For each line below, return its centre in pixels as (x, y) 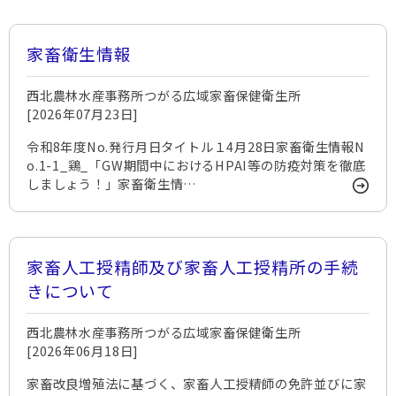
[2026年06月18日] (83, 350)
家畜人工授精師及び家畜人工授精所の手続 (193, 267)
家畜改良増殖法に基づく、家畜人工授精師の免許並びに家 (197, 383)
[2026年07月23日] (83, 114)
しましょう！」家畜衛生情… (112, 183)
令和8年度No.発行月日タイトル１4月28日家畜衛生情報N (196, 146)
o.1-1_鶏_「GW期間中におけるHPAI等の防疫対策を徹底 (196, 165)
